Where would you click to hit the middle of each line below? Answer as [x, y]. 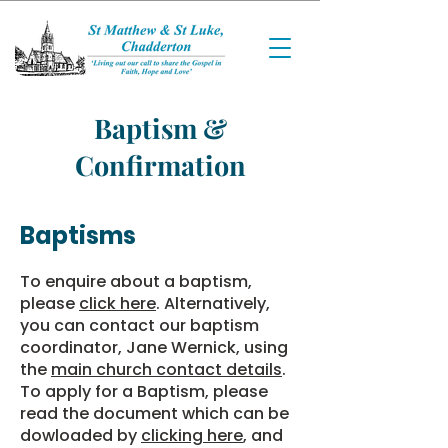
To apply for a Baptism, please [144, 391]
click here [117, 303]
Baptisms [78, 235]
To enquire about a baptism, [136, 281]
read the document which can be [154, 413]
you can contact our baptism [139, 325]
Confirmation [160, 165]
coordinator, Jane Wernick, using [154, 347]
